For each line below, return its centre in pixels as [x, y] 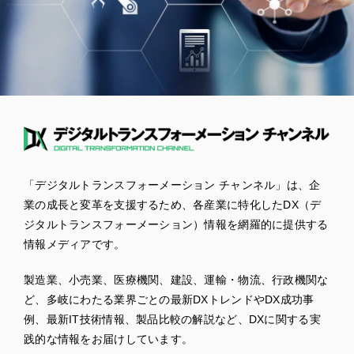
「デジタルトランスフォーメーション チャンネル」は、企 [172, 185]
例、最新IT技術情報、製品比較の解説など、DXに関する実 [172, 319]
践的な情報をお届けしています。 [109, 339]
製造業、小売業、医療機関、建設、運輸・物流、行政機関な [176, 279]
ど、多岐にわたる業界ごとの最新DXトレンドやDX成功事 [169, 299]
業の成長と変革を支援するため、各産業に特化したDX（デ [173, 204]
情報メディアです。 [75, 244]
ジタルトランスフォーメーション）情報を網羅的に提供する [176, 224]
